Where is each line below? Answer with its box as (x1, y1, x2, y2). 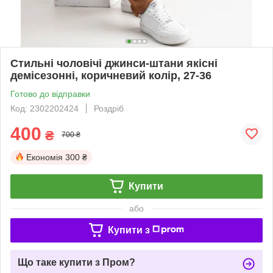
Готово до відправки (10, 88, 90, 99)
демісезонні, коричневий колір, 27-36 (10, 69, 211, 82)
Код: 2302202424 (10, 103, 79, 113)
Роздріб (94, 103, 124, 113)
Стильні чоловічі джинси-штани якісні (10, 57, 218, 69)
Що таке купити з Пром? (18, 257, 135, 268)
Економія (26, 152, 63, 162)
